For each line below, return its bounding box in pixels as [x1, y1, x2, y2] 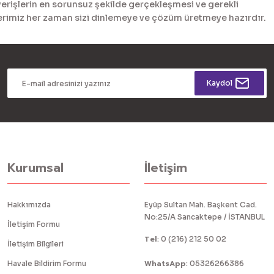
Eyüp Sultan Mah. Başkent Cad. [144, 200, 257, 209]
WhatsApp [144, 258, 186, 269]
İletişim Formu [7, 220, 60, 229]
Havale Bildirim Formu [7, 259, 86, 268]
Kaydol [207, 78, 232, 87]
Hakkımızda [7, 200, 51, 209]
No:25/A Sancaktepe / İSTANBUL [144, 212, 265, 221]
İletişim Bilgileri [7, 239, 64, 248]
